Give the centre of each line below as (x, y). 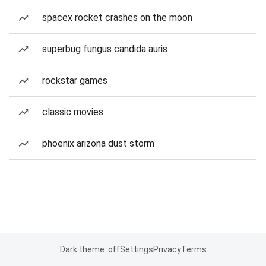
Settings (136, 249)
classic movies (73, 112)
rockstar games (75, 80)
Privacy (167, 249)
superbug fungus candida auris (105, 49)
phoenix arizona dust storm (98, 143)
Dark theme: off (90, 249)
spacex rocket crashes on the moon (117, 18)
